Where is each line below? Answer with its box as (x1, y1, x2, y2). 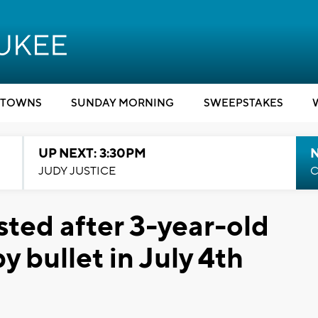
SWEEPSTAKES (203, 97, 283, 110)
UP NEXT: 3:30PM (38, 146, 146, 162)
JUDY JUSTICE (38, 164, 116, 178)
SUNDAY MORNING (71, 97, 174, 110)
